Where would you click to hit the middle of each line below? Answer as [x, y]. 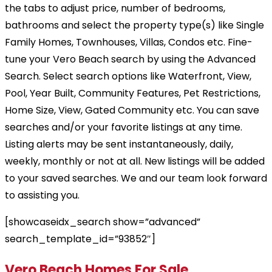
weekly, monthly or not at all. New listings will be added [135, 161]
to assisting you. [42, 195]
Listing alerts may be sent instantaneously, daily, [119, 144]
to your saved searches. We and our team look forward [136, 178]
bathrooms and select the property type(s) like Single [134, 25]
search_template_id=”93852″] [80, 239]
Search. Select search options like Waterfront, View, [128, 76]
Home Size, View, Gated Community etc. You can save [132, 110]
